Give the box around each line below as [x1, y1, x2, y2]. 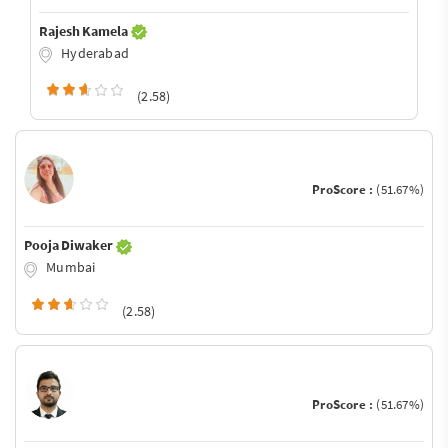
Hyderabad [58, 43, 129, 62]
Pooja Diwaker [24, 236, 116, 255]
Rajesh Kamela [39, 21, 131, 40]
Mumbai [43, 258, 96, 277]
